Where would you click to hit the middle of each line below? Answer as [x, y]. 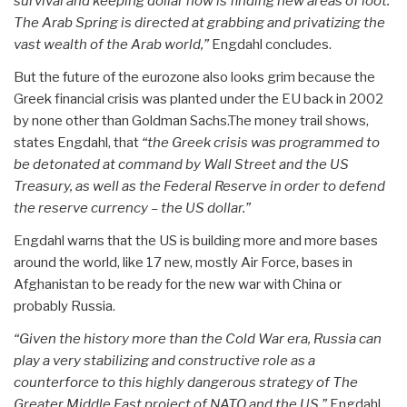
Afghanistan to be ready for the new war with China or [178, 284]
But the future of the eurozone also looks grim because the [194, 77]
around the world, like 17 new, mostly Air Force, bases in [183, 262]
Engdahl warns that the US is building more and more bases [196, 240]
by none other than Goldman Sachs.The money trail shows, [191, 120]
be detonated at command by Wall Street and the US [181, 164]
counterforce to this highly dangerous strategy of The [186, 382]
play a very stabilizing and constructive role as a [164, 360]
